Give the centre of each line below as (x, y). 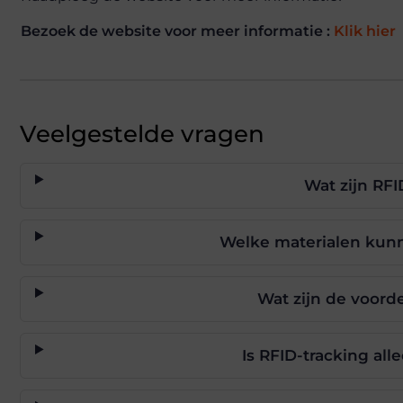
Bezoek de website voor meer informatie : (177, 31)
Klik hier (365, 31)
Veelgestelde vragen (142, 134)
